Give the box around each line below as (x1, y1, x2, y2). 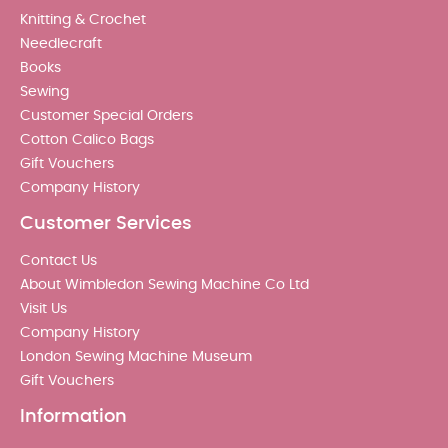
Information (20, 407, 127, 426)
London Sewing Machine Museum (20, 349, 252, 364)
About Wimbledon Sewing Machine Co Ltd (20, 277, 309, 292)
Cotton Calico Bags (20, 132, 154, 147)
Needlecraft (20, 36, 102, 51)
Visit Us (20, 301, 67, 316)
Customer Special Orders (20, 108, 193, 123)
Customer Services (20, 214, 192, 233)
